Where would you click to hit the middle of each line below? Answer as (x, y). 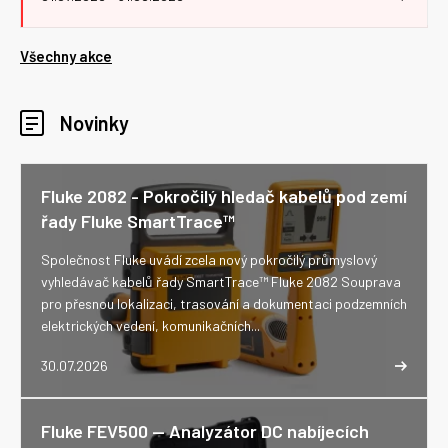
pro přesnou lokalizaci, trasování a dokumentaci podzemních (224, 303)
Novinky (94, 123)
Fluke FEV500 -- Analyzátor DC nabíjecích (205, 431)
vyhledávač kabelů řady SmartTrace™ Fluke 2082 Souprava (221, 281)
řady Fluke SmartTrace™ (138, 221)
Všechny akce (66, 56)
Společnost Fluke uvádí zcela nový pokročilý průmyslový (209, 259)
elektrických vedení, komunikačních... (150, 325)
